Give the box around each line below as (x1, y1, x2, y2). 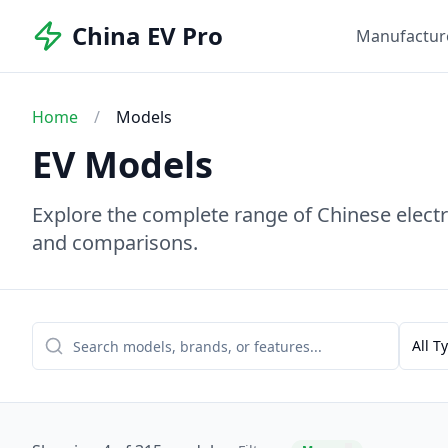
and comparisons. (32, 229, 198, 256)
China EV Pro (72, 19, 223, 52)
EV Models (32, 140, 213, 189)
